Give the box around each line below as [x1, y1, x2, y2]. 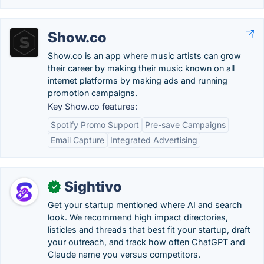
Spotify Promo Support [51, 120, 139, 130]
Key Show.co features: [48, 101, 137, 111]
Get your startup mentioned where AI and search [48, 200, 242, 210]
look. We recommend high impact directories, [48, 212, 228, 222]
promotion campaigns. [48, 88, 137, 98]
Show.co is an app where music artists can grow [48, 51, 241, 61]
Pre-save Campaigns [145, 120, 226, 130]
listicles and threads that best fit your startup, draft [48, 225, 250, 235]
